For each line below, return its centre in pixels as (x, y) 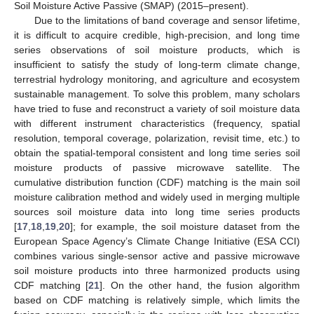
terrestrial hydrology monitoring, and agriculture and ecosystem (157, 80)
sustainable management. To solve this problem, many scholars (157, 94)
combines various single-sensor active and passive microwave (157, 256)
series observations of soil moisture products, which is (157, 50)
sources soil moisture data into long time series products (157, 212)
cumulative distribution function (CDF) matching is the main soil (157, 183)
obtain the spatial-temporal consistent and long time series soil (157, 153)
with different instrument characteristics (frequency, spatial (157, 124)
